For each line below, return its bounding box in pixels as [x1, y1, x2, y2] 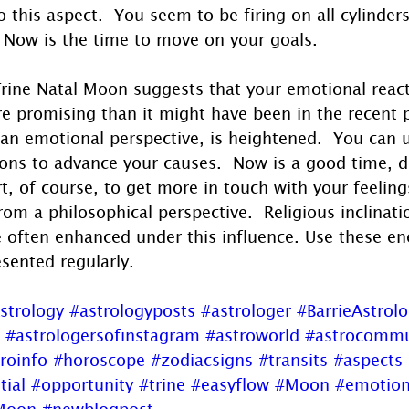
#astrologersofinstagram [5, 324, 200, 345]
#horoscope [53, 349, 145, 370]
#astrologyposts [69, 299, 195, 320]
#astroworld [205, 324, 299, 345]
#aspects [333, 349, 403, 370]
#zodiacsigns [151, 349, 253, 370]
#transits [258, 349, 328, 370]
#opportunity [31, 373, 133, 394]
